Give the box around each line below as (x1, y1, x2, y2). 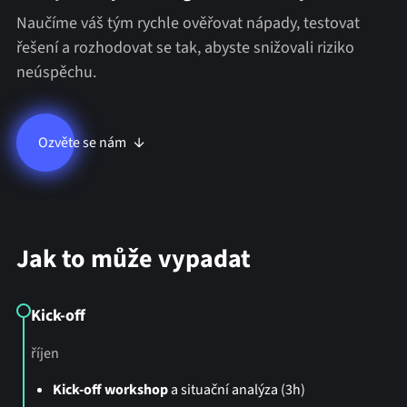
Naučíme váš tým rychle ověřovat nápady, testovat (15, 12, 360, 35)
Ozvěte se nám (37, 133, 126, 154)
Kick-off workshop (52, 380, 168, 401)
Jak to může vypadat (15, 241, 251, 278)
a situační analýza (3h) (167, 380, 305, 401)
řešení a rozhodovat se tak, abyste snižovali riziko (15, 36, 354, 60)
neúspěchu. (15, 61, 96, 84)
